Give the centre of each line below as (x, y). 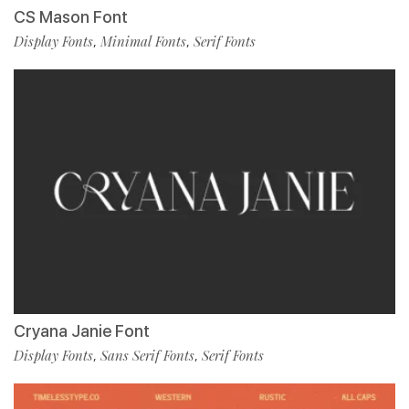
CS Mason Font (71, 17)
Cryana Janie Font (82, 331)
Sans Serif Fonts (147, 356)
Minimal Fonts (143, 42)
